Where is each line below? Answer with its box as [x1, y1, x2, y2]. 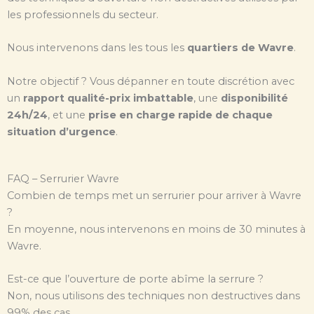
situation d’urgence [7, 125, 116, 138]
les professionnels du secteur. [7, 8, 158, 21]
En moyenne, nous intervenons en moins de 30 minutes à [7, 222, 306, 235]
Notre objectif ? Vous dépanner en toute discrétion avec [7, 74, 294, 88]
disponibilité [221, 91, 288, 104]
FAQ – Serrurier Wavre [7, 172, 119, 185]
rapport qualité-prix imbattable [23, 91, 193, 104]
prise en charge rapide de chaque [88, 108, 273, 121]
